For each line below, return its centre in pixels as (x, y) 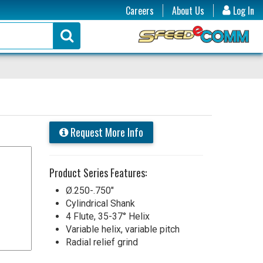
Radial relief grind (102, 242)
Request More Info (105, 132)
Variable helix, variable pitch (122, 229)
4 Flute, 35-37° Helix (107, 216)
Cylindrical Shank (100, 203)
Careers (140, 11)
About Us (188, 11)
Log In (242, 11)
